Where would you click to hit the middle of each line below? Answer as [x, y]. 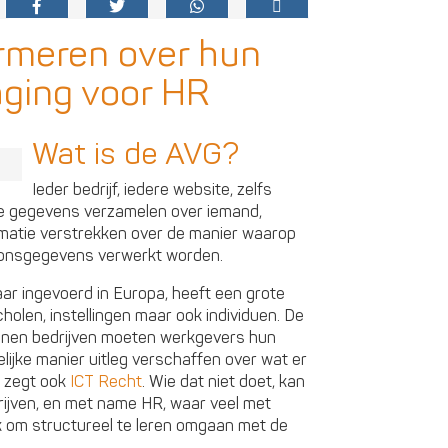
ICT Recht [106, 382]
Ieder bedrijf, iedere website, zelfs [152, 190]
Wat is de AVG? [135, 155]
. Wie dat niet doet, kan [223, 382]
